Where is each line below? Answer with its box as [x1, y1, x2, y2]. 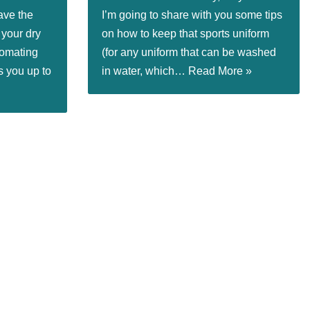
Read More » [188, 65, 252, 77]
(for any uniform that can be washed [102, 46, 276, 58]
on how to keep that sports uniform [102, 28, 269, 39]
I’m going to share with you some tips [102, 9, 282, 21]
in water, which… [102, 65, 188, 77]
